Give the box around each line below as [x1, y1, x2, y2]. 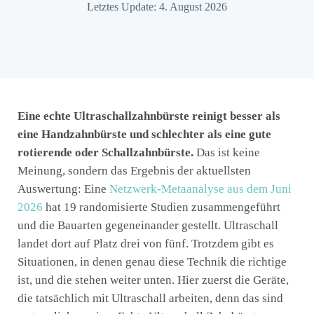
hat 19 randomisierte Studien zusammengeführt [43, 200, 280, 214]
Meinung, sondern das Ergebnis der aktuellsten [18, 163, 251, 177]
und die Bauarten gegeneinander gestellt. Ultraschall [18, 218, 278, 232]
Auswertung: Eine [18, 182, 109, 196]
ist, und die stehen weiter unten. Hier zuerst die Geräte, [18, 273, 289, 287]
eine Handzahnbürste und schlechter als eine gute [18, 127, 271, 141]
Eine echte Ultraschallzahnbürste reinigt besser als [18, 109, 280, 123]
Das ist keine [193, 145, 260, 159]
